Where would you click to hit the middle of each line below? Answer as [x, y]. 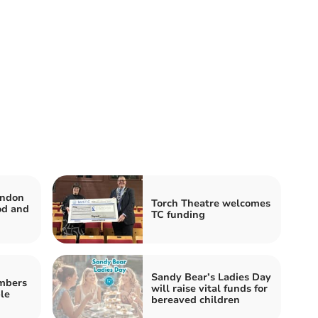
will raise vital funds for [209, 288]
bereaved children [196, 300]
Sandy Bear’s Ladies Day [211, 277]
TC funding [178, 214]
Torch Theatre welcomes [211, 203]
